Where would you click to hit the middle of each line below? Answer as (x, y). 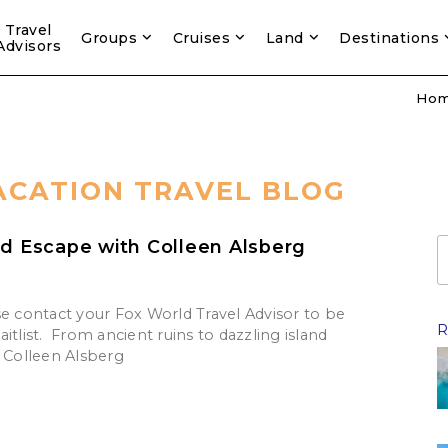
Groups (109, 37)
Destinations (389, 37)
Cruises (201, 37)
